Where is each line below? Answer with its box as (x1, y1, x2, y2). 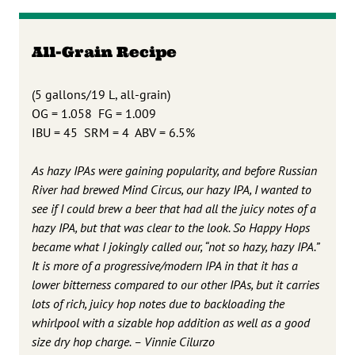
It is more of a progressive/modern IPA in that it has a (32, 257, 298, 273)
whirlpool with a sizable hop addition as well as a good (32, 314, 310, 330)
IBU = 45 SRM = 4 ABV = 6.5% (32, 124, 195, 140)
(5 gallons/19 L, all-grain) (32, 86, 170, 102)
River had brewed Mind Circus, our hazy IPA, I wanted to (32, 181, 311, 197)
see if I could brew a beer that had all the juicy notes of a (32, 200, 316, 216)
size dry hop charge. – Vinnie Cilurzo (32, 333, 215, 349)
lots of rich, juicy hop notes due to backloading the (32, 295, 284, 311)
